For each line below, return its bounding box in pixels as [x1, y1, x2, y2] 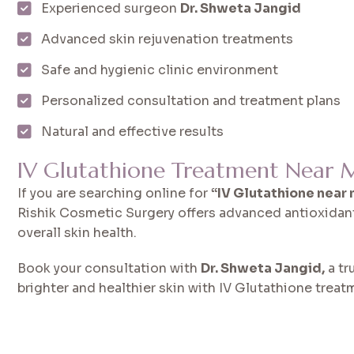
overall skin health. [17, 224, 137, 241]
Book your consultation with [17, 259, 201, 277]
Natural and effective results [41, 122, 224, 140]
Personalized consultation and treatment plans [41, 92, 341, 109]
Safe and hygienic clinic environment [41, 61, 279, 78]
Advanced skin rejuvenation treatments [41, 30, 294, 47]
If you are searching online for [17, 184, 212, 201]
